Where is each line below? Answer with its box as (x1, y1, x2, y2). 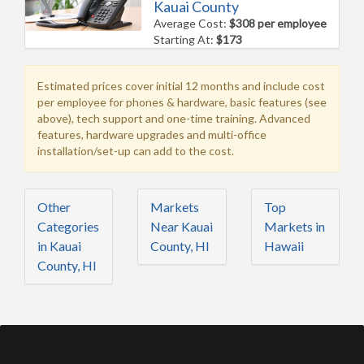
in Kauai (37, 237, 81, 253)
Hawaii (263, 237, 304, 253)
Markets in (263, 218, 325, 234)
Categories (37, 218, 99, 234)
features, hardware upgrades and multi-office (37, 127, 266, 141)
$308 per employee (229, 15, 327, 30)
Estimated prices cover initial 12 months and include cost (37, 78, 325, 93)
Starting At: (154, 32, 217, 46)
